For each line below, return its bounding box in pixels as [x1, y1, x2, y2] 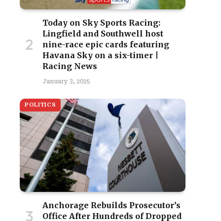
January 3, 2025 [42, 78, 90, 85]
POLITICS [25, 102, 56, 108]
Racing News [42, 61, 97, 71]
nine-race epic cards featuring [42, 39, 169, 49]
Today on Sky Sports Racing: [42, 18, 160, 28]
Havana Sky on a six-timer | [42, 50, 158, 60]
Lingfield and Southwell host [42, 29, 163, 38]
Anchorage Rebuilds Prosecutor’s [42, 200, 181, 210]
